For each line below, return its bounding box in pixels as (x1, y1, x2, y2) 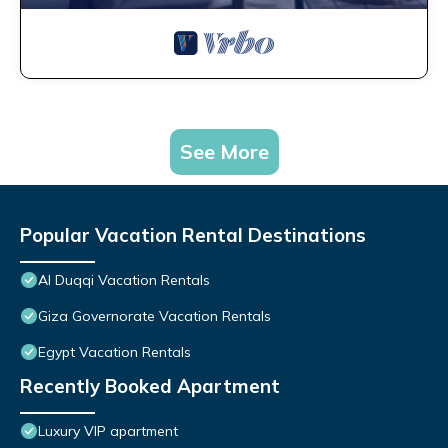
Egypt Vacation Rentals (38, 343, 191, 362)
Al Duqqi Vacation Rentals (38, 271, 210, 290)
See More (179, 139, 269, 165)
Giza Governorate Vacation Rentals (38, 307, 271, 326)
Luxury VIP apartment (38, 422, 178, 441)
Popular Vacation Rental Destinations (20, 223, 366, 248)
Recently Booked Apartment (20, 374, 280, 399)
